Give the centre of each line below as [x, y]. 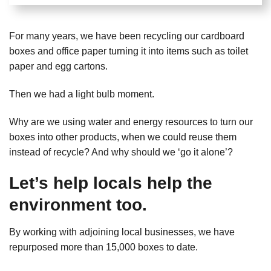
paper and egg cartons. [58, 67]
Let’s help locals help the [111, 183]
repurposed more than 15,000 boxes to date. [103, 247]
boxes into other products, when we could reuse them [123, 137]
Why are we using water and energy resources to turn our [131, 122]
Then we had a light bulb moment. [82, 94]
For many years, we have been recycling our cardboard [127, 36]
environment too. [78, 204]
